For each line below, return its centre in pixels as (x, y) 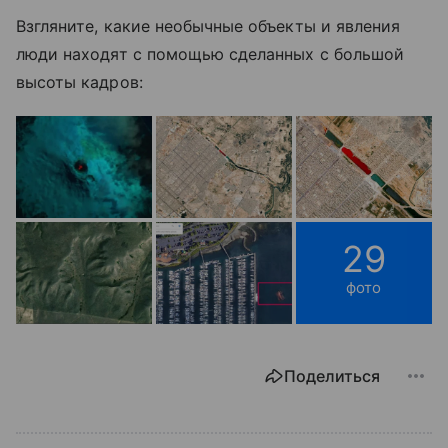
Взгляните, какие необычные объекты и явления (208, 25)
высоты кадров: (79, 81)
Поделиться (332, 375)
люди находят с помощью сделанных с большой (210, 53)
